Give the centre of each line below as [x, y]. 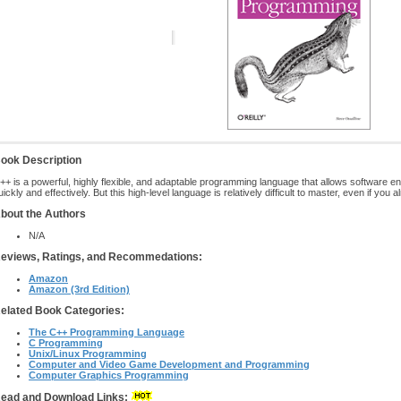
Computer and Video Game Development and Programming [169, 364]
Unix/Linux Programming [88, 354]
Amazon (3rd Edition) [79, 289]
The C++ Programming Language [107, 332]
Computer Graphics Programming [109, 375]
